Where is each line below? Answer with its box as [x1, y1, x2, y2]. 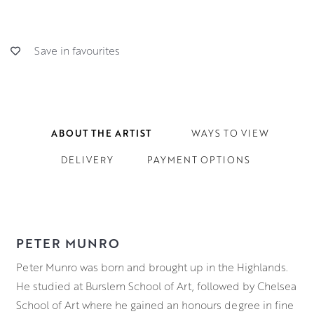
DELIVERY [60, 153, 114, 166]
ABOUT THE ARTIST [50, 126, 151, 139]
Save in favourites [34, 43, 120, 57]
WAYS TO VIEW [191, 126, 269, 139]
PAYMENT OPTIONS [146, 153, 250, 166]
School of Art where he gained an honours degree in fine [15, 298, 294, 312]
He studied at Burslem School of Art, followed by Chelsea [15, 279, 296, 293]
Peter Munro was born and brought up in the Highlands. [15, 260, 288, 274]
